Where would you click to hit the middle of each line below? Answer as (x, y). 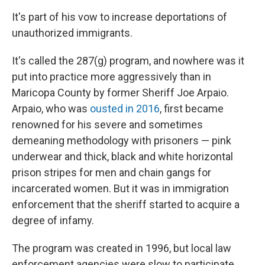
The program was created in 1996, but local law (122, 248)
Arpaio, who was (51, 109)
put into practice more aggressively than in (112, 77)
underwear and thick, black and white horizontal (122, 156)
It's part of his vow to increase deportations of (119, 17)
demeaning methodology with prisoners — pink (122, 140)
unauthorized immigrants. (72, 33)
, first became (192, 109)
